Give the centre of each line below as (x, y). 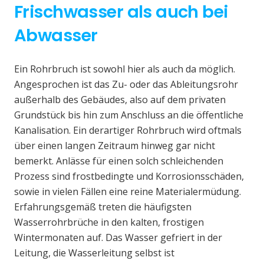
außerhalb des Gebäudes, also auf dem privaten (120, 100)
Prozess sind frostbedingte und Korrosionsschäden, (129, 176)
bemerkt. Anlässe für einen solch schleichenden (119, 161)
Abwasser (56, 36)
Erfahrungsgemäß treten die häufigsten (103, 207)
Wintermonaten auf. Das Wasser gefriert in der (118, 238)
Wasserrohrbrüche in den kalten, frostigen (109, 222)
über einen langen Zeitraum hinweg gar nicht (115, 146)
